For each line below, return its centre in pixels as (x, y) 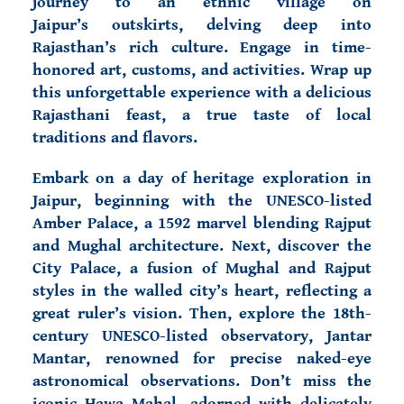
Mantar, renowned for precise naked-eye (202, 358)
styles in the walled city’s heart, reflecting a (202, 291)
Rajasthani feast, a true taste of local (202, 115)
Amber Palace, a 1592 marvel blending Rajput (202, 223)
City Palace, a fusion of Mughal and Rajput (202, 268)
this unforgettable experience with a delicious (202, 92)
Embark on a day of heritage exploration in (202, 178)
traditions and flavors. (115, 138)
